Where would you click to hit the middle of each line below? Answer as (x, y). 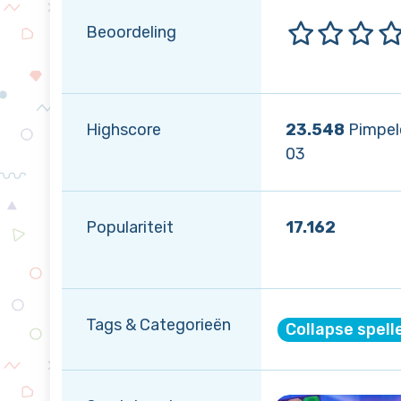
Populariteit (130, 227)
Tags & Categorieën (158, 325)
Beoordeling (131, 32)
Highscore (124, 130)
